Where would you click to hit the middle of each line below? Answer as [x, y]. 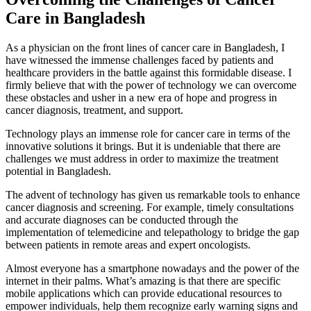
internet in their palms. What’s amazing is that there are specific [143, 280]
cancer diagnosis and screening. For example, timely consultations [150, 207]
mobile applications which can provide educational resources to [144, 293]
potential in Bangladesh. [58, 171]
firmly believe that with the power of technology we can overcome [151, 85]
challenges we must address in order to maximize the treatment [142, 158]
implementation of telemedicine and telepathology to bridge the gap [152, 232]
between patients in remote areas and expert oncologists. [128, 244]
